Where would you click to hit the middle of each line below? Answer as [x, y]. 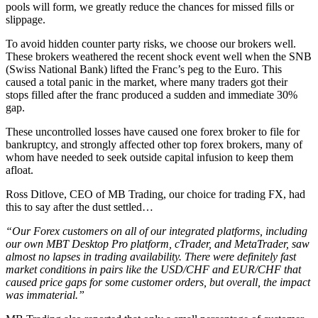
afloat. [20, 170]
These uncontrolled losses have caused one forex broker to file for [153, 132]
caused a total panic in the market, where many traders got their [147, 82]
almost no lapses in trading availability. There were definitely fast [151, 257]
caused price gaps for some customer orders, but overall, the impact [158, 283]
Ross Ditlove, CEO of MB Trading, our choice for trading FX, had [155, 194]
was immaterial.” [45, 295]
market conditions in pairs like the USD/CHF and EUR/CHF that [153, 270]
